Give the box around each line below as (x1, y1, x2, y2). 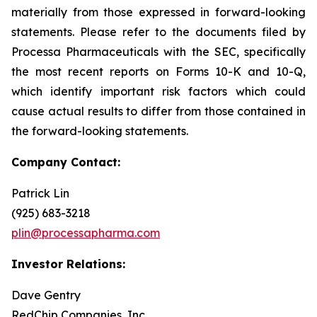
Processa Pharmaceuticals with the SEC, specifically (11, 45, 306, 59)
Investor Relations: (11, 257, 125, 271)
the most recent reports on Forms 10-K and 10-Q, (11, 64, 306, 79)
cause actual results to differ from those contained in (11, 104, 306, 118)
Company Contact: (11, 155, 120, 169)
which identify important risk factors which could (11, 84, 306, 98)
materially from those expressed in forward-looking (11, 5, 306, 19)
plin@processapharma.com (11, 226, 160, 240)
